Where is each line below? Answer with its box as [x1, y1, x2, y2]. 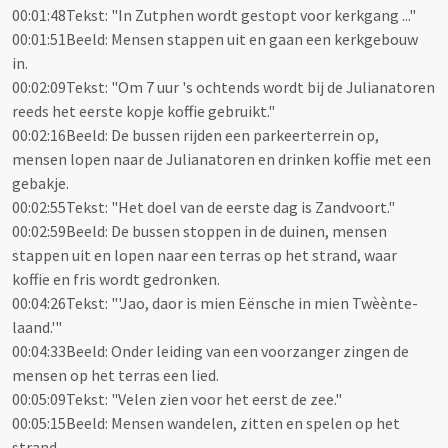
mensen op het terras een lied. [12, 365, 219, 386]
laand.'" [12, 317, 62, 338]
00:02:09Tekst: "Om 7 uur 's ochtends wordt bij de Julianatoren [12, 77, 435, 98]
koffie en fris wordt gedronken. [12, 269, 220, 290]
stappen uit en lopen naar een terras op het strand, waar [12, 245, 397, 266]
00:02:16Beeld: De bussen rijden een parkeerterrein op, [12, 125, 379, 146]
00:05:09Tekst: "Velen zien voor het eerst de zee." [12, 389, 342, 410]
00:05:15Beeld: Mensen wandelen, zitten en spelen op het [12, 413, 400, 434]
